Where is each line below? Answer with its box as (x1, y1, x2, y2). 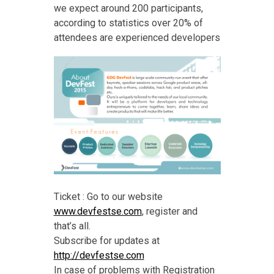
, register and (141, 206, 198, 218)
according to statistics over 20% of (53, 17, 203, 29)
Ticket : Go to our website (53, 191, 163, 203)
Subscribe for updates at (53, 235, 160, 247)
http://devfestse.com (53, 250, 144, 262)
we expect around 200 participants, (53, 2, 203, 15)
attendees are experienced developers (53, 32, 220, 44)
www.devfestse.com (53, 206, 142, 218)
